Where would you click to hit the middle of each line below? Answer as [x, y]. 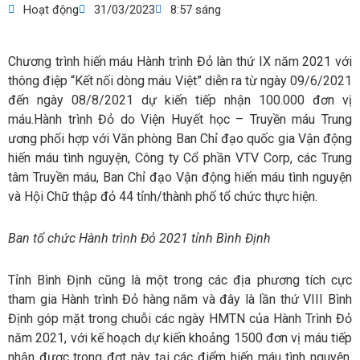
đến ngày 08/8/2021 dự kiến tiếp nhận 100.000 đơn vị [180, 100]
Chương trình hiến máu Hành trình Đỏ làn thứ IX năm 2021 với [180, 62]
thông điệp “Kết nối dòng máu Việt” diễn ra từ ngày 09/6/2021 [180, 81]
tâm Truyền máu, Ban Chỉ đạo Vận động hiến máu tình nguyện [180, 178]
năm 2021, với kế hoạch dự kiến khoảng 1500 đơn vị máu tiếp [180, 338]
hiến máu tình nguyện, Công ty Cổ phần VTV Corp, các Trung [180, 158]
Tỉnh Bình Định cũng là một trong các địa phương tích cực [180, 280]
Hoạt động [51, 10]
